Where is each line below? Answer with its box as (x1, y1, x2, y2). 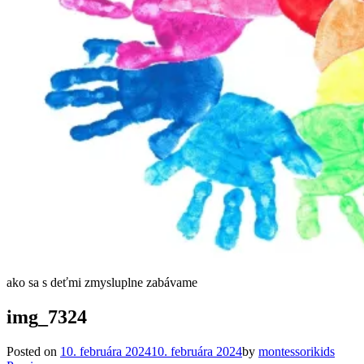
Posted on (6, 344, 60, 358)
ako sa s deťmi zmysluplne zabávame (6, 275, 197, 289)
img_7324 (6, 305, 87, 327)
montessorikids (258, 344, 335, 358)
